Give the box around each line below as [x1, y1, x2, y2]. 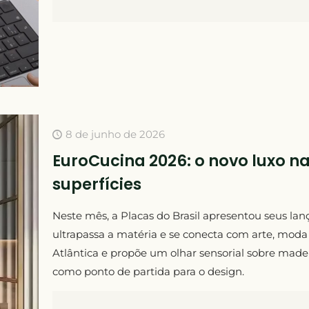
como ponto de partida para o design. [52, 264, 244, 278]
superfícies [52, 172, 141, 195]
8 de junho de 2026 [65, 127, 165, 141]
